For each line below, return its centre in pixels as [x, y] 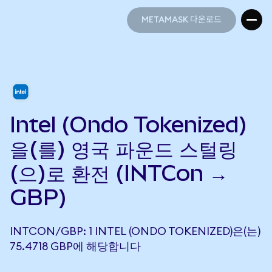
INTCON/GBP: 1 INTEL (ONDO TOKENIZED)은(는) [135, 231]
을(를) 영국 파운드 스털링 [124, 149]
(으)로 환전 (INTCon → [119, 173]
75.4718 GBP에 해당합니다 [75, 246]
